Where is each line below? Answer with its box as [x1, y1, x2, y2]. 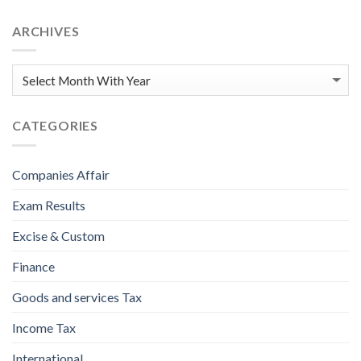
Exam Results [12, 197, 85, 213]
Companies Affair [12, 166, 110, 182]
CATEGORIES [12, 118, 98, 134]
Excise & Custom [12, 227, 105, 243]
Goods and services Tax [12, 288, 142, 305]
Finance [12, 258, 55, 274]
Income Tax [12, 319, 76, 335]
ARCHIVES [12, 23, 80, 39]
